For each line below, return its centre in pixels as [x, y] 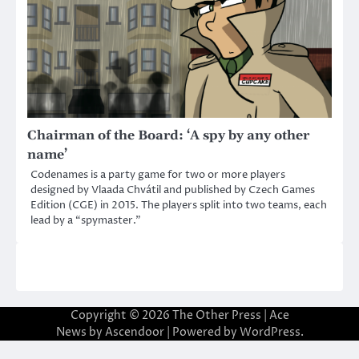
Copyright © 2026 [121, 315]
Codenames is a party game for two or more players [158, 174]
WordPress [270, 332]
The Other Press [216, 315]
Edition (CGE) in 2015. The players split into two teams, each [179, 205]
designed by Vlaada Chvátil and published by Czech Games [173, 190]
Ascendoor [134, 332]
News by [80, 332]
